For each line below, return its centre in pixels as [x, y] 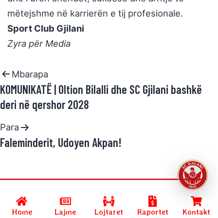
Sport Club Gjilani [46, 28]
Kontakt [196, 212]
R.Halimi [136, 199]
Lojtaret [109, 212]
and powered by [99, 199]
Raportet [153, 212]
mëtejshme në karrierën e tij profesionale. [95, 13]
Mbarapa [30, 74]
